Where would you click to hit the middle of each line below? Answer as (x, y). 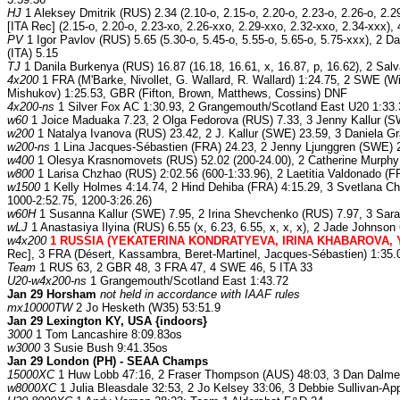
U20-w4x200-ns (47, 281)
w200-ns (29, 147)
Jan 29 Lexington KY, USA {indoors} (107, 321)
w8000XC (32, 388)
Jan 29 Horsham (52, 295)
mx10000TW (40, 308)
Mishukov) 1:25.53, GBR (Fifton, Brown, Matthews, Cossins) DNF (177, 94)
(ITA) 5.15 (33, 54)
